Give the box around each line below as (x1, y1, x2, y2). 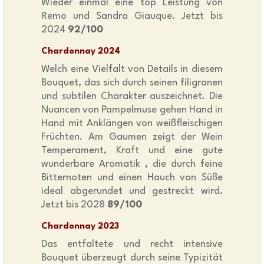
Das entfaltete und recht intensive (41, 239, 223, 250)
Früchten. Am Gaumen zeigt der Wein (41, 132, 223, 143)
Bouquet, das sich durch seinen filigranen (41, 78, 223, 88)
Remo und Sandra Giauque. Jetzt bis (41, 11, 223, 22)
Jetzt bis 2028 (41, 200, 108, 210)
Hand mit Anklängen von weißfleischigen (41, 118, 223, 129)
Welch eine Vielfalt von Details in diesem (41, 64, 223, 75)
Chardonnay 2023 (41, 222, 120, 232)
